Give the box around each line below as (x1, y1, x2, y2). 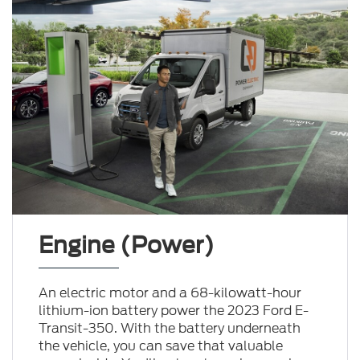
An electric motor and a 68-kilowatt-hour (38, 284, 301, 303)
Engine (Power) (38, 231, 215, 260)
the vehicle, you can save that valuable (38, 337, 283, 356)
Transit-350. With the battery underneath (38, 319, 301, 338)
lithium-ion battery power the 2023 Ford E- (38, 301, 309, 321)
